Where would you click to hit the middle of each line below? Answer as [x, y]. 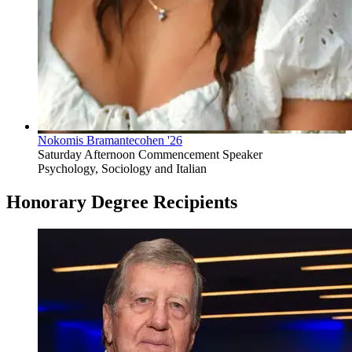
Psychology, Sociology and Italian [122, 169]
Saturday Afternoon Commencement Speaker [150, 155]
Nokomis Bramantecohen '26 [110, 141]
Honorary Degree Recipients [122, 202]
